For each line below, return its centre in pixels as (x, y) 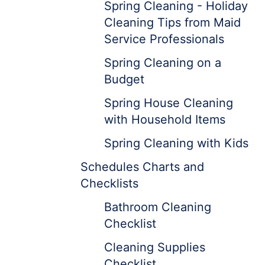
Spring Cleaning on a (163, 63)
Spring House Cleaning (169, 103)
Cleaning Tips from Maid (172, 22)
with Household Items (165, 119)
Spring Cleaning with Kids (176, 143)
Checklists (109, 183)
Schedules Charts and (142, 167)
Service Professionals (164, 39)
